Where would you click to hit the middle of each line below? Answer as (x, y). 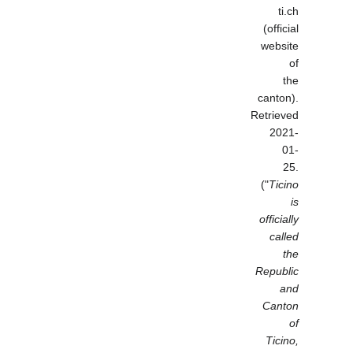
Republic (277, 271)
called (284, 237)
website (280, 46)
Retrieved (275, 115)
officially (279, 219)
